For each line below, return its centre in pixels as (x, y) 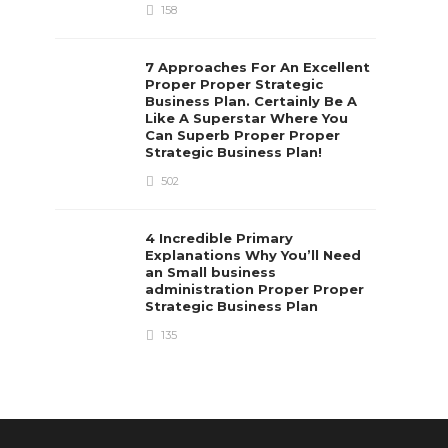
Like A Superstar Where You (247, 117)
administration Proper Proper (255, 288)
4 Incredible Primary (219, 237)
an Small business (211, 271)
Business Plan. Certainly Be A (251, 100)
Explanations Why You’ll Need (253, 254)
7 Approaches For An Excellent (258, 66)
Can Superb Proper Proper (243, 134)
